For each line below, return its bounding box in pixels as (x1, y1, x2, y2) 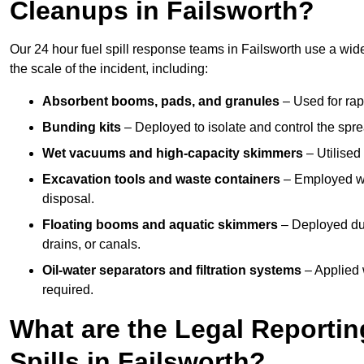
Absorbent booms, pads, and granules (42, 94, 279, 109)
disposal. (42, 192, 94, 206)
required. (42, 283, 93, 297)
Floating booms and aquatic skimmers (42, 218, 278, 232)
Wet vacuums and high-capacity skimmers (42, 146, 303, 161)
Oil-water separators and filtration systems (42, 263, 301, 278)
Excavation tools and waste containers (42, 172, 280, 187)
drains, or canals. (42, 237, 141, 252)
